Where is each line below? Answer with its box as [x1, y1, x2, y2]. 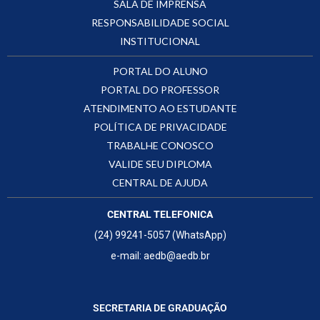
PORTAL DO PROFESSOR [101, 83, 219, 96]
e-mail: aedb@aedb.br [110, 249, 210, 261]
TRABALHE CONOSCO [106, 139, 214, 151]
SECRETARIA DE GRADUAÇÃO [93, 301, 227, 314]
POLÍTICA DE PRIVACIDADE [93, 120, 227, 133]
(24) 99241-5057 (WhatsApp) [94, 229, 226, 241]
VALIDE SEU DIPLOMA [108, 157, 212, 170]
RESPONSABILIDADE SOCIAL [91, 16, 229, 29]
